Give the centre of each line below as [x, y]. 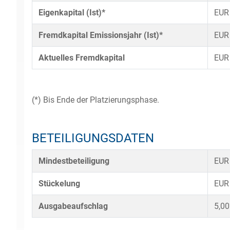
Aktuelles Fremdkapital [82, 58]
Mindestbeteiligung [74, 161]
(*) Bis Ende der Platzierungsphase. [95, 100]
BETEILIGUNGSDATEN [93, 138]
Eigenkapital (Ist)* [72, 13]
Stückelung [59, 184]
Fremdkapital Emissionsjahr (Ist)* [101, 35]
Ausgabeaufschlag [73, 206]
